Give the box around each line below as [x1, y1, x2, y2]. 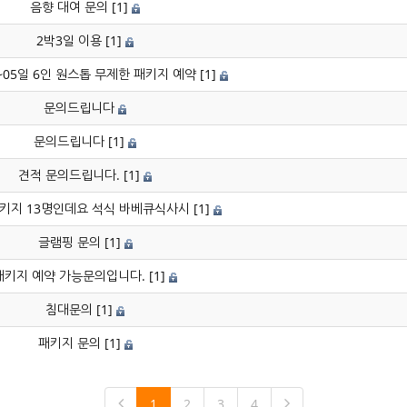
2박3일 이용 [36, 32, 102, 49]
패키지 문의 [37, 334, 101, 352]
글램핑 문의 [37, 233, 101, 251]
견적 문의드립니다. [18, 166, 120, 184]
